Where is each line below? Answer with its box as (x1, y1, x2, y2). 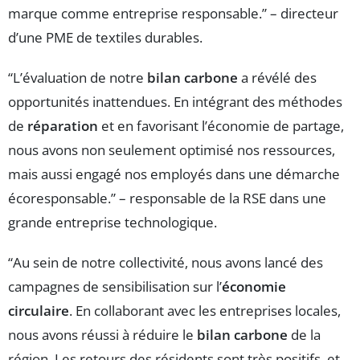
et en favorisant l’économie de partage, (98, 117, 344, 136)
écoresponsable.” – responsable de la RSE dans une (8, 189, 326, 208)
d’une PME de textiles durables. (8, 28, 202, 47)
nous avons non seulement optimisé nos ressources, (8, 141, 335, 160)
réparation (27, 117, 98, 136)
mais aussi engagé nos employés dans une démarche (8, 165, 340, 184)
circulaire (8, 301, 69, 321)
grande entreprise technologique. (8, 213, 217, 232)
